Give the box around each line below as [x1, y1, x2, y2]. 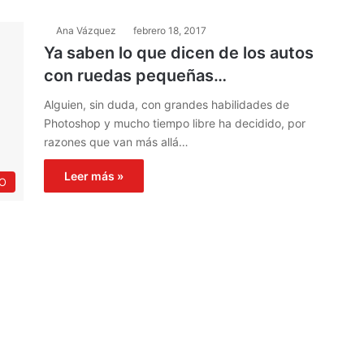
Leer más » [64, 169, 123, 183]
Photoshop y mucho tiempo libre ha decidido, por [44, 116, 305, 130]
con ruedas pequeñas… [44, 66, 227, 85]
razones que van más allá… [44, 135, 188, 149]
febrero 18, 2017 [133, 24, 206, 37]
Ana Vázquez [56, 24, 116, 37]
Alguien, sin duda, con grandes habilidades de [44, 97, 289, 111]
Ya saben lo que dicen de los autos [44, 43, 314, 63]
